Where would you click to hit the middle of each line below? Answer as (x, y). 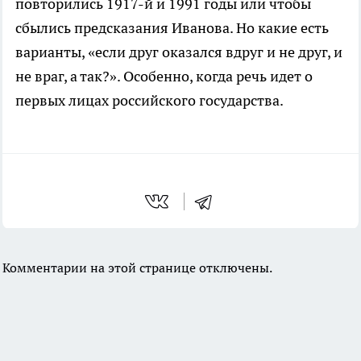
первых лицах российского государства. (149, 100)
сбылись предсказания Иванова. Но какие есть (172, 28)
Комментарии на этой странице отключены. (137, 268)
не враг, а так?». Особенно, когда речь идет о (164, 76)
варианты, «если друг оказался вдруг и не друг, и (179, 52)
